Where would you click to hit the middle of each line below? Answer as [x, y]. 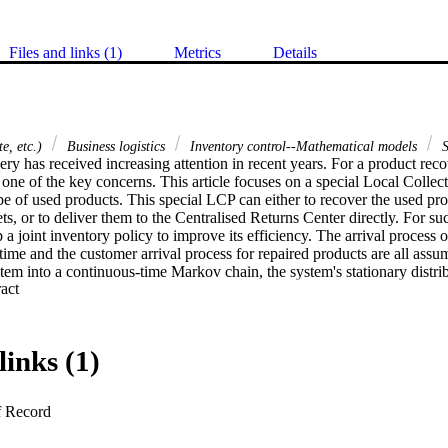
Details [295, 53]
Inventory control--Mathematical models [303, 146]
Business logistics [116, 146]
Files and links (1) [65, 53]
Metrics [197, 53]
